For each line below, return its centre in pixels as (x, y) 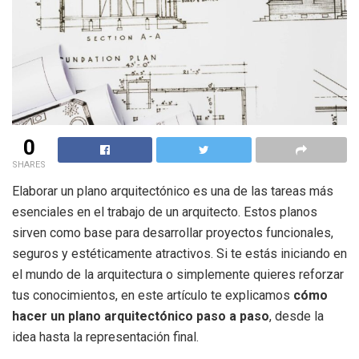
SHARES (29, 164)
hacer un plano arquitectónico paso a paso (141, 316)
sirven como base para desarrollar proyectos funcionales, (173, 232)
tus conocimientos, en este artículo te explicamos (153, 295)
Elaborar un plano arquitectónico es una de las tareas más (173, 191)
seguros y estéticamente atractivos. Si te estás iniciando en (179, 253)
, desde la (296, 316)
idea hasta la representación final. (105, 337)
